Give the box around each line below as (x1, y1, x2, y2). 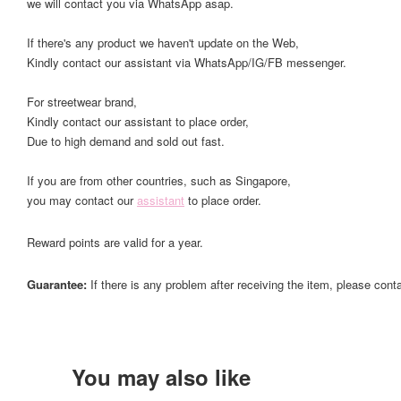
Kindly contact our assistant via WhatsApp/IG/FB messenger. (27, 53, 346, 71)
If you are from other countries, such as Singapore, (27, 171, 291, 189)
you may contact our (27, 191, 137, 209)
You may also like (72, 361, 251, 392)
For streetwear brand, (27, 92, 137, 110)
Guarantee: (27, 275, 90, 293)
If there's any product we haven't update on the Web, (27, 33, 299, 51)
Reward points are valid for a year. (27, 233, 203, 251)
